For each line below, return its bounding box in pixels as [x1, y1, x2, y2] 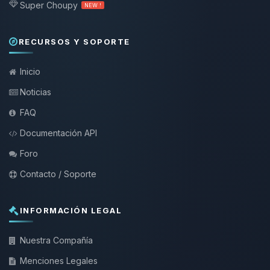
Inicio [20, 66, 40, 77]
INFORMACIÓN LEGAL [19, 206, 122, 215]
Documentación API [20, 128, 97, 138]
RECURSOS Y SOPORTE [18, 37, 130, 46]
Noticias [20, 87, 51, 97]
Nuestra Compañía [20, 235, 93, 245]
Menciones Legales [20, 256, 98, 266]
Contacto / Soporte [20, 169, 96, 179]
